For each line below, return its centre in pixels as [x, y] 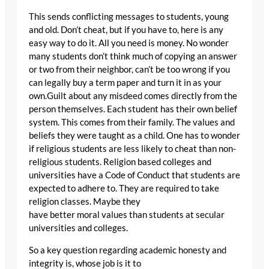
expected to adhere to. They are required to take [124, 189]
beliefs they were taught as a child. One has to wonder [134, 136]
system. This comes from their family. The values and [132, 122]
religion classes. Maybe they [85, 202]
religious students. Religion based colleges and [120, 162]
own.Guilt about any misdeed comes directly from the [133, 96]
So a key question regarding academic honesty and [128, 250]
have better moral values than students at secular [127, 215]
